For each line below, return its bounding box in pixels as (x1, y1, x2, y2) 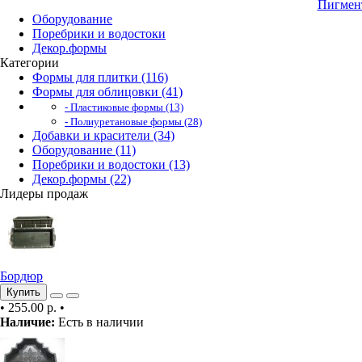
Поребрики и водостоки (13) (32, 158, 190, 171)
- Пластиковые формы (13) (65, 101, 183, 113)
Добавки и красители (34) (32, 128, 175, 142)
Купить (6, 286, 40, 298)
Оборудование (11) (32, 143, 136, 157)
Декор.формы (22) (32, 172, 131, 186)
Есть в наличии (55, 315, 144, 329)
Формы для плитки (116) (32, 70, 168, 84)
